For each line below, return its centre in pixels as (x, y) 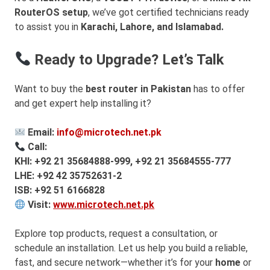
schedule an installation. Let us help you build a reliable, (131, 248)
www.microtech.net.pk (104, 205)
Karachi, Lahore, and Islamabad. (152, 27)
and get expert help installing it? (83, 104)
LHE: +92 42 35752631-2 (68, 176)
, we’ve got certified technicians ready (168, 12)
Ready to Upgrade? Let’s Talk (128, 59)
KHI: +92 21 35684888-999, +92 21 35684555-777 (123, 162)
